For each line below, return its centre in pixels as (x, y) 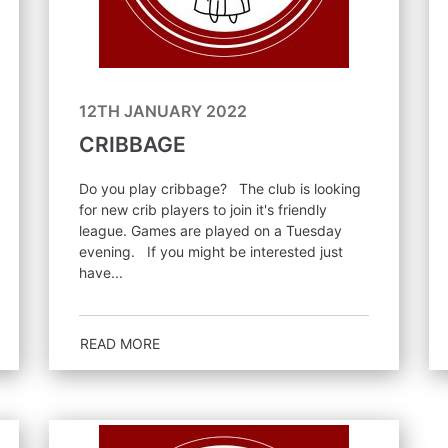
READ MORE (119, 343)
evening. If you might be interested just (112, 251)
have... (100, 272)
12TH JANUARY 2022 (162, 110)
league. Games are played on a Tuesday (210, 230)
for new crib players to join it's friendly (202, 209)
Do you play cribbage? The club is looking (154, 188)
